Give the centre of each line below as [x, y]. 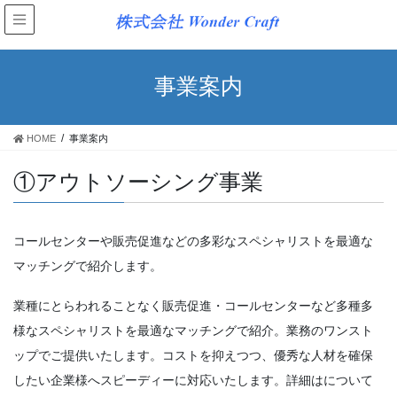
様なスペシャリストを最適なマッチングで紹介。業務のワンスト [193, 330]
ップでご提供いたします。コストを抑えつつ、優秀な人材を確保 [193, 355]
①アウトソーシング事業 [138, 182]
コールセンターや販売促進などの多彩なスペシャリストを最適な [193, 241]
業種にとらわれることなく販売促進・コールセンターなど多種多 [193, 305]
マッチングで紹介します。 [88, 266]
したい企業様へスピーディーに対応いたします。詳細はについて [193, 380]
